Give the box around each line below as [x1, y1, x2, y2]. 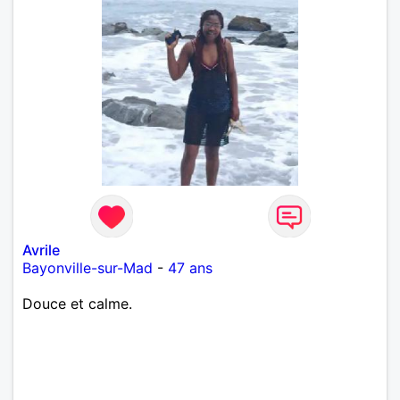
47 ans [168, 258, 212, 277]
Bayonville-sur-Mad [22, 258, 153, 277]
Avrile [22, 240, 60, 259]
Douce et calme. [22, 294, 132, 312]
